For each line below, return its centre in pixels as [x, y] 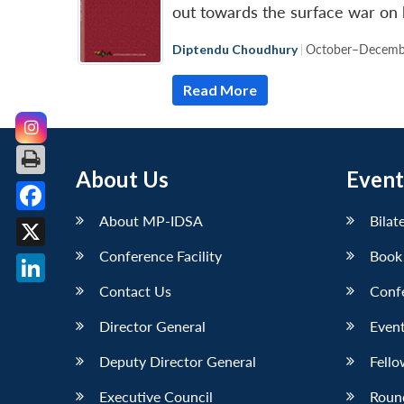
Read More [220, 89]
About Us [122, 179]
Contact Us [135, 290]
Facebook [65, 224]
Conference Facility [161, 255]
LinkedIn [60, 296]
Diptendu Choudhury [235, 49]
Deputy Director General [178, 361]
